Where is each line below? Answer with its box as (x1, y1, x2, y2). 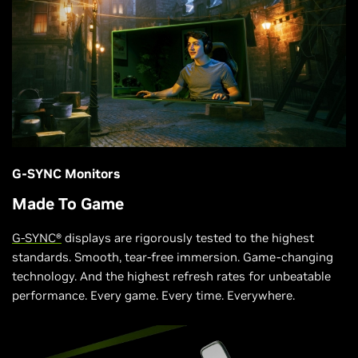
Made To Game (12, 193, 124, 215)
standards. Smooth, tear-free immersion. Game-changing (12, 249, 333, 265)
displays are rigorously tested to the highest (62, 230, 314, 246)
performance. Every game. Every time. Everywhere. (12, 288, 295, 304)
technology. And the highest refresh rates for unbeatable (12, 268, 331, 284)
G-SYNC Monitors (12, 165, 120, 182)
